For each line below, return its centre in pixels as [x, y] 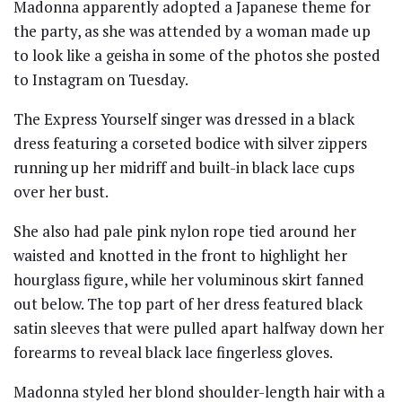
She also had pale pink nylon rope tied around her [185, 231]
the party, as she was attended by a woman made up [192, 31]
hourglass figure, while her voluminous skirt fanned [189, 279]
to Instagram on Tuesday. [101, 79]
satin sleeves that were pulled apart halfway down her [199, 328]
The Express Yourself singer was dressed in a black [184, 118]
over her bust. [61, 191]
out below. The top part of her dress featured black [188, 303]
